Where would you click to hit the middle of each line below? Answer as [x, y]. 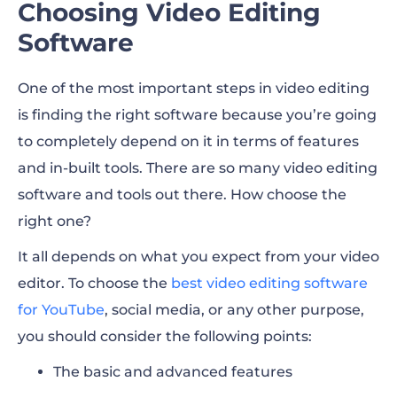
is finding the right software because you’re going [197, 115]
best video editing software [269, 283]
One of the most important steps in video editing [194, 88]
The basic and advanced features [173, 372]
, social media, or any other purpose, [234, 310]
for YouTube [61, 310]
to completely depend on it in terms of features [188, 141]
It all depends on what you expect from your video [198, 257]
